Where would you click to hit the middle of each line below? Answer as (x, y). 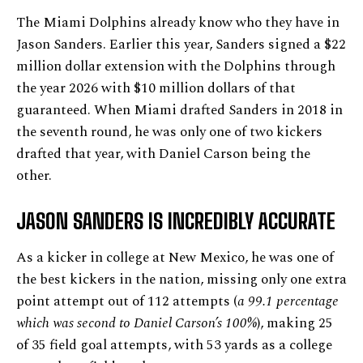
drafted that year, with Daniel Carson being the (163, 154)
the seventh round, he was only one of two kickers (169, 132)
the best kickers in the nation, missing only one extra (181, 280)
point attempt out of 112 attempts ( (127, 301)
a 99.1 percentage (288, 301)
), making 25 (295, 323)
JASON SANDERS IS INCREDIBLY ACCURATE (176, 221)
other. (34, 176)
